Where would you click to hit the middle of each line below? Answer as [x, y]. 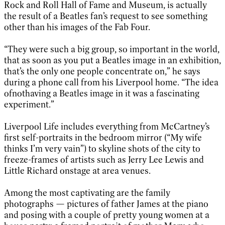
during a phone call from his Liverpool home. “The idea [111, 82]
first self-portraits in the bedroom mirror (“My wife [103, 137]
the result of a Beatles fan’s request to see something [106, 16]
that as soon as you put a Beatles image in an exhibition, [113, 60]
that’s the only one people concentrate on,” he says [102, 71]
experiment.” [29, 104]
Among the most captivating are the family [87, 193]
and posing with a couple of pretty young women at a [107, 215]
